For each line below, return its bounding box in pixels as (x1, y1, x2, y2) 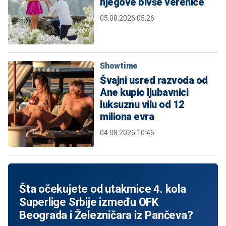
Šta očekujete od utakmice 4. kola (19, 183, 186, 196)
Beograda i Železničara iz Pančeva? (19, 209, 193, 222)
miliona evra (100, 110, 154, 123)
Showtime (100, 61, 138, 71)
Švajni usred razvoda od (100, 74, 208, 87)
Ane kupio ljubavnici (100, 86, 188, 99)
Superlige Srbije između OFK (19, 196, 159, 209)
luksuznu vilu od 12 (100, 98, 185, 111)
